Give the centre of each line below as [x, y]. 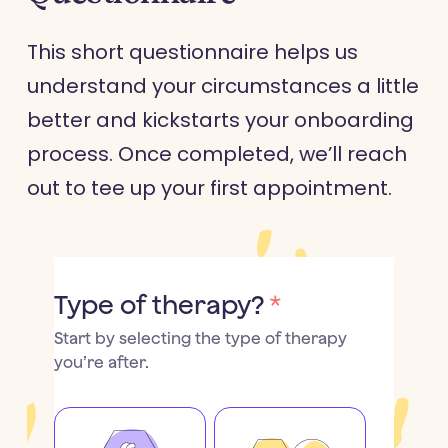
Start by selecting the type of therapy [200, 337]
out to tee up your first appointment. [209, 187]
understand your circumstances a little [222, 85]
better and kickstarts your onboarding [220, 119]
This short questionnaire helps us [192, 51]
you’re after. [101, 361]
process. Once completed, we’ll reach [216, 153]
